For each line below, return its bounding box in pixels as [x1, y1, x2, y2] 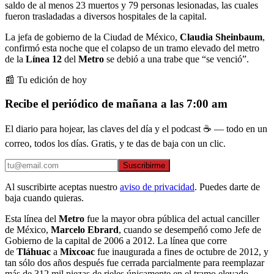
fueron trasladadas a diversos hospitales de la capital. [5, 10, 207, 21]
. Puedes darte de [194, 182, 260, 193]
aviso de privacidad [120, 182, 194, 193]
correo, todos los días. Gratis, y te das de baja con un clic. [5, 138, 226, 149]
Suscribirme [123, 161, 165, 171]
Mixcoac [60, 246, 95, 257]
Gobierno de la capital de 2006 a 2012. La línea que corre [5, 235, 227, 246]
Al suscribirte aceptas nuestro [5, 182, 117, 193]
